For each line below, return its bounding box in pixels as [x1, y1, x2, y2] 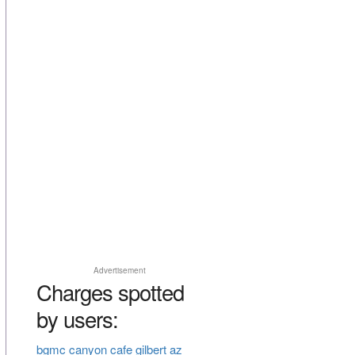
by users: [36, 303, 118, 335]
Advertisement [93, 265, 146, 277]
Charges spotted [36, 276, 184, 308]
